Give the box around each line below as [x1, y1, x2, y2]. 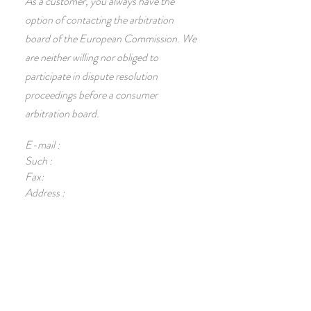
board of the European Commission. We [25, 31, 196, 47]
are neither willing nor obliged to [25, 49, 158, 65]
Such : [25, 153, 52, 169]
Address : [25, 185, 65, 201]
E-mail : [25, 137, 60, 153]
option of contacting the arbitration [25, 12, 174, 28]
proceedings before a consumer [25, 87, 158, 103]
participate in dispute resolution [25, 68, 158, 84]
